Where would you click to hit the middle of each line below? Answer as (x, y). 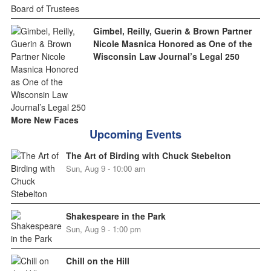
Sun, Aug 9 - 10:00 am (105, 169)
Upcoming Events (135, 135)
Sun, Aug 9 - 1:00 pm (103, 229)
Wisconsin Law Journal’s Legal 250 (166, 57)
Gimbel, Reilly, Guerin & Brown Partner (172, 31)
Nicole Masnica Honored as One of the (172, 44)
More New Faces (44, 120)
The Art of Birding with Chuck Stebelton (148, 156)
